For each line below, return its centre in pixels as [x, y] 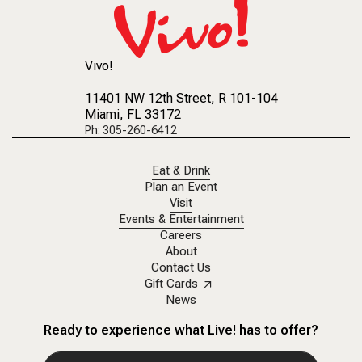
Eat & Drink [181, 171]
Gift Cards [171, 284]
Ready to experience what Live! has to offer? [181, 330]
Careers [181, 236]
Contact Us [181, 268]
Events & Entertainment [181, 220]
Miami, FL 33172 [133, 115]
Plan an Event [181, 187]
